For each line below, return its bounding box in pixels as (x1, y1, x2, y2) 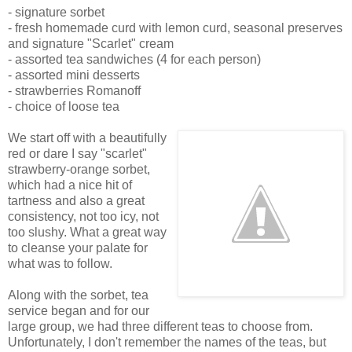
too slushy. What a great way (8, 225, 167, 240)
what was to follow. (8, 257, 112, 271)
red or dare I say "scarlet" (8, 147, 147, 161)
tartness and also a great (8, 194, 145, 208)
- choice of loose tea (8, 100, 119, 114)
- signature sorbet (8, 5, 104, 20)
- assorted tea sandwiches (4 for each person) (8, 53, 261, 67)
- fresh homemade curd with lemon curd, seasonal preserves (8, 21, 343, 35)
